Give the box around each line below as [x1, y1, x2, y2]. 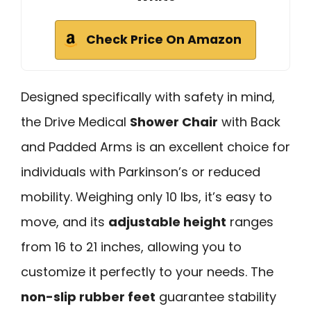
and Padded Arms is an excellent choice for [21, 138, 290, 156]
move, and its [21, 213, 108, 231]
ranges [226, 213, 274, 231]
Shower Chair [130, 113, 218, 131]
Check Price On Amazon [86, 31, 242, 49]
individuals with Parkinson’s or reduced [21, 163, 260, 181]
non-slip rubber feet [21, 288, 155, 306]
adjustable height [108, 213, 226, 231]
